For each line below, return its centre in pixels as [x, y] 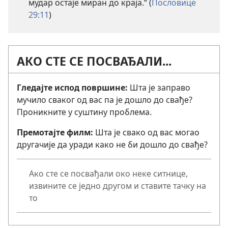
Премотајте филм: [56, 132]
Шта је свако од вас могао [147, 132]
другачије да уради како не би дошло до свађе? [112, 144]
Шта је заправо [160, 87]
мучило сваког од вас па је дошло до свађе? [105, 99]
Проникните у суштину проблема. [84, 112]
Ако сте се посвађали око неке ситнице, [108, 173]
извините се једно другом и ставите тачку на [118, 186]
